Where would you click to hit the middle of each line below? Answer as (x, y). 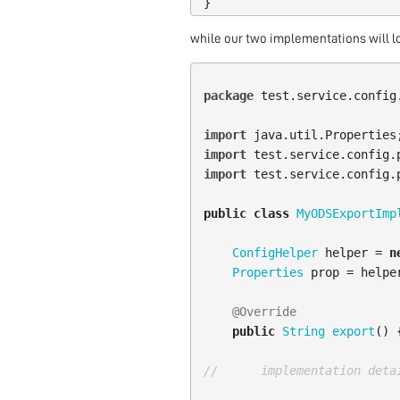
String (303, 332)
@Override (264, 312)
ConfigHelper (275, 253)
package (228, 96)
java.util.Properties (325, 135)
